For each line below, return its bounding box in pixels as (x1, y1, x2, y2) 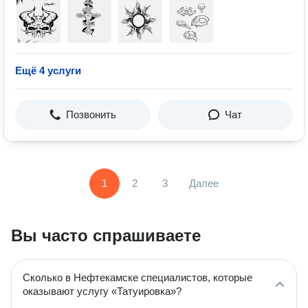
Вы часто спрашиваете (11, 226, 201, 245)
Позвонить (66, 109, 116, 120)
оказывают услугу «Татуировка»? (23, 285, 181, 297)
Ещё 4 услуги (15, 65, 81, 76)
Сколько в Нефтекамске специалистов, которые (23, 272, 252, 283)
